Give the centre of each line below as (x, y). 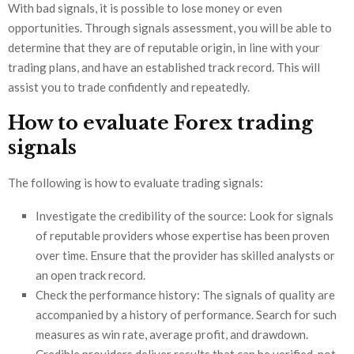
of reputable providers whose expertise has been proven (183, 236)
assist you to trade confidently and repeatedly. (129, 87)
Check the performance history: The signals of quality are (185, 295)
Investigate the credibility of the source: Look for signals (185, 216)
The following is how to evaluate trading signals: (136, 183)
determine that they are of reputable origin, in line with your (164, 48)
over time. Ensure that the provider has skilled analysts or (185, 256)
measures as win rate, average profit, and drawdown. (172, 335)
